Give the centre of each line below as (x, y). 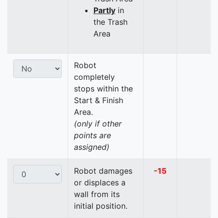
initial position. (101, 206)
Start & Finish (99, 100)
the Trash (110, 22)
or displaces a (100, 183)
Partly (104, 10)
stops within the (103, 89)
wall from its (97, 194)
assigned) (92, 147)
